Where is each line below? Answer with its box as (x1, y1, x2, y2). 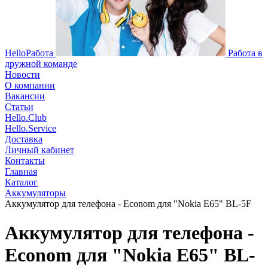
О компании (5, 80, 55, 90)
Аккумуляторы (5, 188, 66, 198)
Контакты (5, 156, 45, 166)
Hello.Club (5, 112, 47, 123)
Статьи (5, 102, 33, 112)
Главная (5, 166, 37, 176)
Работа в (228, 48, 263, 58)
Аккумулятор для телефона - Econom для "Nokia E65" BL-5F (5, 199, 251, 209)
